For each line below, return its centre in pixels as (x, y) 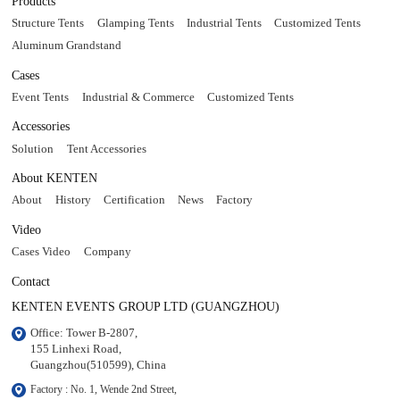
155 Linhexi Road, (78, 349)
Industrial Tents (224, 24)
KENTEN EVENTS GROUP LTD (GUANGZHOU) (146, 306)
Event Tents (41, 97)
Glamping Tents (135, 24)
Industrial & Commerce (138, 97)
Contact (31, 281)
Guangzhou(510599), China (99, 365)
